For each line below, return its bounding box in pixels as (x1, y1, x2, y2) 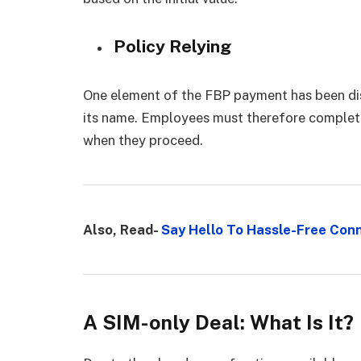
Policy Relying (114, 35, 231, 56)
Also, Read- (83, 221, 161, 238)
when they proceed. (83, 131, 203, 148)
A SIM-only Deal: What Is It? (83, 309, 354, 334)
